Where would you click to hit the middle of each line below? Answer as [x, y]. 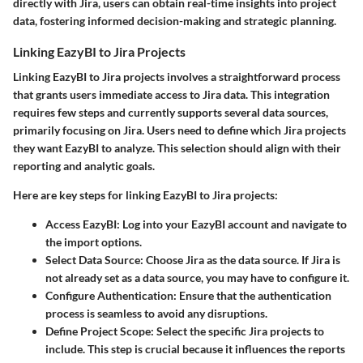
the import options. [94, 241]
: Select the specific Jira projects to [237, 331]
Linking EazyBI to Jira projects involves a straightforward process [177, 76]
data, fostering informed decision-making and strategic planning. [175, 20]
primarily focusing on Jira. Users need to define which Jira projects [179, 130]
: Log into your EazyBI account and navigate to [232, 224]
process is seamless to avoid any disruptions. [156, 313]
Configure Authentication [109, 295]
